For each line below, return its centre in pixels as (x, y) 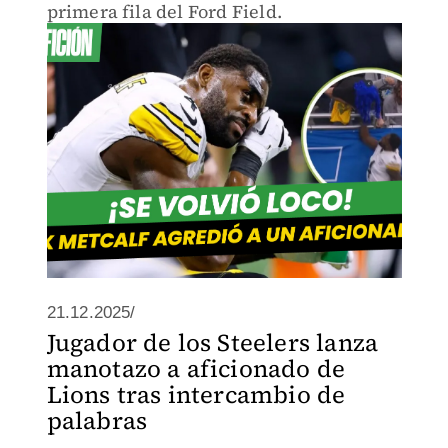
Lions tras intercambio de (196, 394)
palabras (97, 420)
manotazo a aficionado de (196, 368)
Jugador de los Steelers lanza (212, 342)
